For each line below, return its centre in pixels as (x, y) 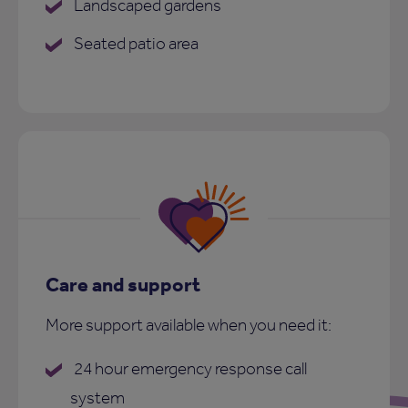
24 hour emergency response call (189, 368)
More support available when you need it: (189, 324)
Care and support (123, 283)
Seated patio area (135, 43)
